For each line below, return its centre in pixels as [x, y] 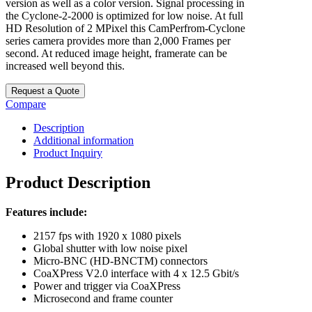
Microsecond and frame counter [103, 298]
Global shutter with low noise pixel [110, 248]
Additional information [84, 140]
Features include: [46, 212]
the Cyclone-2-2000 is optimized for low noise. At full [124, 15]
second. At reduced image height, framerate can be [116, 53]
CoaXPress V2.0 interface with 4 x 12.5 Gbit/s [136, 273]
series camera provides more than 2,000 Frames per [118, 40]
